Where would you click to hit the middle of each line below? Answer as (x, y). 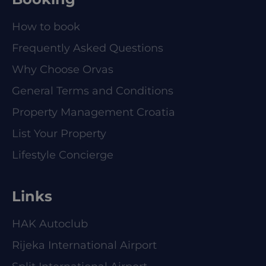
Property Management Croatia (94, 112)
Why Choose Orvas (63, 69)
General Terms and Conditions (93, 91)
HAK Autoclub (50, 224)
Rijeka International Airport (84, 245)
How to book (46, 27)
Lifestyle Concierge (63, 155)
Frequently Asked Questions (88, 48)
